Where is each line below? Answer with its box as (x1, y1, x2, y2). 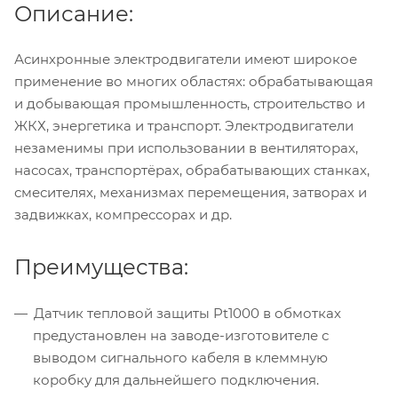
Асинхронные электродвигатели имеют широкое (14, 50, 357, 68)
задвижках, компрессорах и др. (14, 205, 232, 223)
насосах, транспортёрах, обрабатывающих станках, (14, 161, 370, 179)
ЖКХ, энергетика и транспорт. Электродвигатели (14, 116, 354, 134)
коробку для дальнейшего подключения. (33, 370, 319, 388)
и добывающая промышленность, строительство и (14, 94, 365, 112)
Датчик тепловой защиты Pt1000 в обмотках (34, 304, 341, 322)
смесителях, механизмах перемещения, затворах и (14, 183, 367, 201)
